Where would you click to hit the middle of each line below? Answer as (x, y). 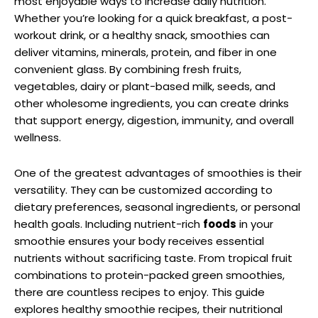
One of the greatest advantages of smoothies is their (158, 172)
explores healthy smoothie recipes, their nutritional (148, 309)
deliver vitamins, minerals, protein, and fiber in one (146, 52)
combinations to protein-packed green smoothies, (149, 275)
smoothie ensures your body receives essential (139, 241)
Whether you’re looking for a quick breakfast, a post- (153, 18)
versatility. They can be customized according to (143, 190)
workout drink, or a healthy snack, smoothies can (142, 35)
